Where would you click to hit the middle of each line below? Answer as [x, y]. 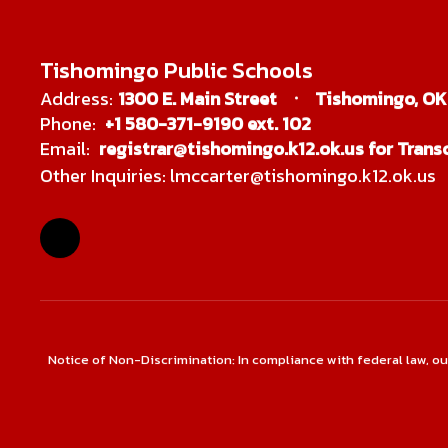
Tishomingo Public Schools [176, 70]
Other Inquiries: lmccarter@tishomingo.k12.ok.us [238, 176]
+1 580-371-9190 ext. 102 [208, 123]
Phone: [68, 123]
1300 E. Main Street [197, 98]
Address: [76, 98]
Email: [65, 148]
